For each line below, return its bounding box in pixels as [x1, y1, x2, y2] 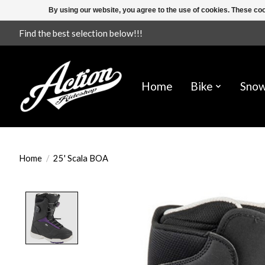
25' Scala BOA [53, 153, 108, 163]
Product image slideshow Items [84, 192, 227, 205]
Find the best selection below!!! [19, 27, 143, 38]
